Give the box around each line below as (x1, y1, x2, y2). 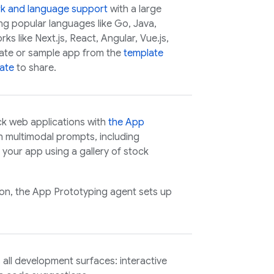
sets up (136, 186, 172, 198)
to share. (14, 62, 56, 74)
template (124, 47, 163, 59)
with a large (108, 3, 161, 15)
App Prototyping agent (32, 186, 136, 198)
